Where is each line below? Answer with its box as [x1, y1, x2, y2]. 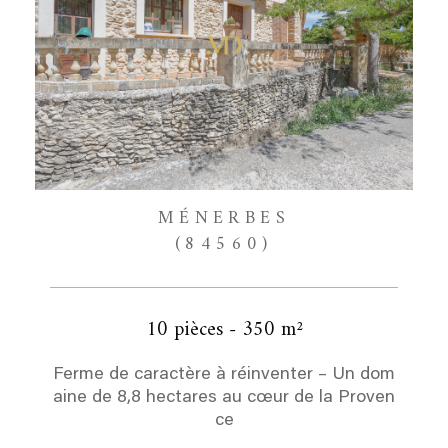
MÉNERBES [157, 203, 291, 234]
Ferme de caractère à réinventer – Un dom [53, 366, 395, 384]
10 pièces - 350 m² [145, 313, 303, 348]
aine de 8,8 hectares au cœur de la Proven [53, 389, 395, 407]
